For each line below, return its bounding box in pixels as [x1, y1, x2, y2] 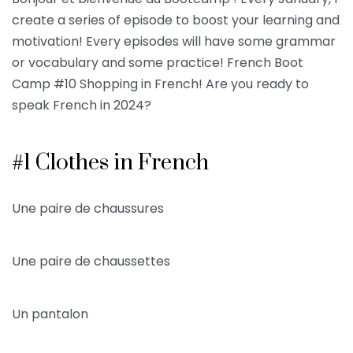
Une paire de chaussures [12, 199, 164, 218]
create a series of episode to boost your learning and [12, 11, 340, 30]
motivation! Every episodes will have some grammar [12, 32, 336, 51]
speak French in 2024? [12, 96, 151, 115]
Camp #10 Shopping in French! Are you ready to [12, 75, 309, 94]
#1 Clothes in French [12, 149, 209, 177]
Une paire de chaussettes [12, 252, 173, 271]
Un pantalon [12, 305, 88, 324]
